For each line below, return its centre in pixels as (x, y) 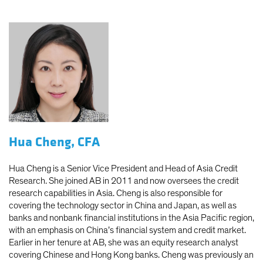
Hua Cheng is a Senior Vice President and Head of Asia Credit (123, 168)
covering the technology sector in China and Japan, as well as (123, 205)
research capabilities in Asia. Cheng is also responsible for (116, 193)
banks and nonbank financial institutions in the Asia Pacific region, (131, 218)
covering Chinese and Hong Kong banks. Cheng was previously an (131, 254)
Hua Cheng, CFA (54, 142)
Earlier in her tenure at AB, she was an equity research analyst (124, 242)
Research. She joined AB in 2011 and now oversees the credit (124, 181)
